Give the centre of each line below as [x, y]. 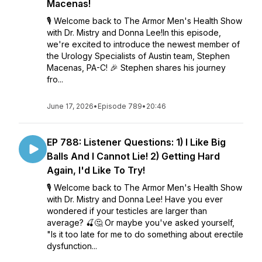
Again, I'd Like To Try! [96, 170]
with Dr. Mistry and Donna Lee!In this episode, [134, 32]
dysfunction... [72, 246]
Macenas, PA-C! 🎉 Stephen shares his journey [136, 68]
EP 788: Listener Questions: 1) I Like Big [136, 142]
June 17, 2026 [70, 106]
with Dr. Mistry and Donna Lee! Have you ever [135, 199]
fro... [55, 79]
